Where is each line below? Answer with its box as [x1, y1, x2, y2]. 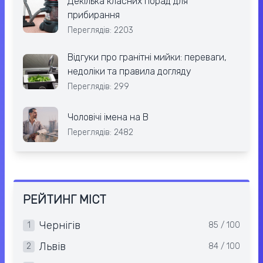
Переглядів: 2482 [68, 127, 133, 138]
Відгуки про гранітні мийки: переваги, [68, 52, 227, 63]
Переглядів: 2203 [68, 25, 133, 36]
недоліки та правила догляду [68, 66, 191, 77]
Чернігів [39, 219, 80, 232]
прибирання [68, 9, 120, 21]
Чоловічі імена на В [68, 112, 149, 123]
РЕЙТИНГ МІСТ [23, 193, 106, 207]
